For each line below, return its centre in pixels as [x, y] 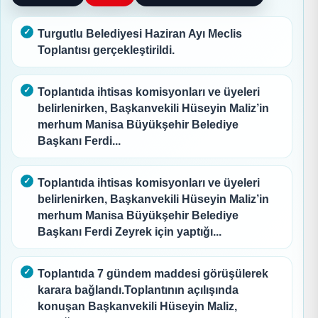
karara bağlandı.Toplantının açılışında [138, 290]
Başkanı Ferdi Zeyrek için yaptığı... [130, 232]
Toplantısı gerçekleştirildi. [106, 50]
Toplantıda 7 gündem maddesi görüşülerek [153, 274]
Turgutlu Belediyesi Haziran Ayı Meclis [140, 34]
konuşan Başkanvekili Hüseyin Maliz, [137, 307]
